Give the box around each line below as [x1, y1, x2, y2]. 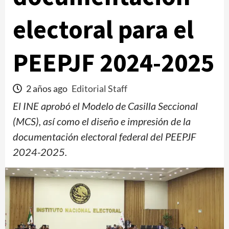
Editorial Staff [72, 83, 127, 94]
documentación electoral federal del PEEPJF [13, 130, 196, 143]
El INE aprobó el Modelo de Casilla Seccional [13, 100, 198, 112]
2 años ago [25, 83, 69, 94]
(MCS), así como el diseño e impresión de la [13, 115, 191, 127]
